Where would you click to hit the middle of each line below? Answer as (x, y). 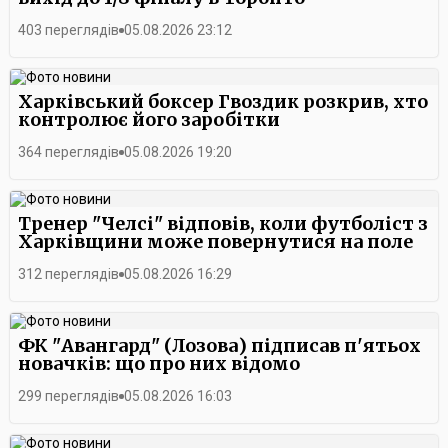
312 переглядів (68, 274)
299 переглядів (68, 396)
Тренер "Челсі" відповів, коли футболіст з (223, 223)
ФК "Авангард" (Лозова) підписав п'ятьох (181, 345)
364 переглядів (68, 152)
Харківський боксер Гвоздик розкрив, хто (223, 101)
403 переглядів (68, 30)
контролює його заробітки (149, 119)
